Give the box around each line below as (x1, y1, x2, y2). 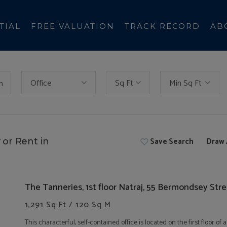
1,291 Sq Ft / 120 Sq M (25, 198, 111, 212)
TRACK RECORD (124, 21, 200, 31)
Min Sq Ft (169, 77, 202, 90)
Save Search (148, 135, 194, 148)
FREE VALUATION (30, 21, 115, 31)
